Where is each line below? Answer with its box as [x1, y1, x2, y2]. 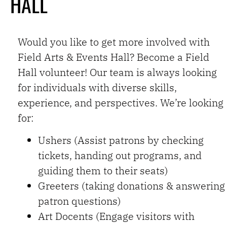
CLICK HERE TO [37, 13, 83, 26]
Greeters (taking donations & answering [38, 179, 225, 193]
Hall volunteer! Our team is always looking [18, 65, 217, 79]
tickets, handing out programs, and [38, 148, 202, 163]
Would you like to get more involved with [18, 34, 210, 49]
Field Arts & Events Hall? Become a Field [18, 50, 209, 64]
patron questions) [38, 194, 121, 208]
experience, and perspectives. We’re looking [18, 95, 223, 109]
